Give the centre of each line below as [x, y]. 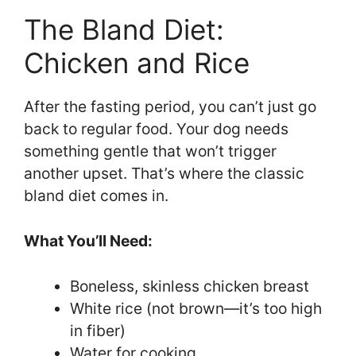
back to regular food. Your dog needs [156, 129]
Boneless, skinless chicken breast [189, 286]
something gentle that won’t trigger [150, 151]
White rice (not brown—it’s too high [195, 309]
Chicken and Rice [137, 63]
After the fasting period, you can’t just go [170, 107]
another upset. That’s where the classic [164, 174]
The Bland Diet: [124, 30]
